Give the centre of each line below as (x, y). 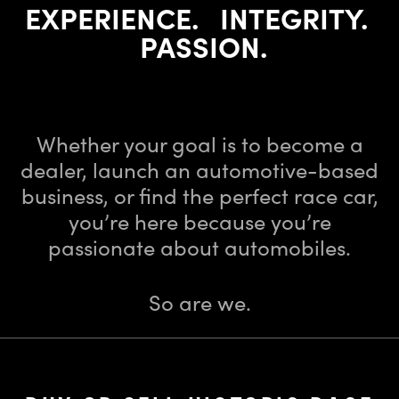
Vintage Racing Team (303, 117)
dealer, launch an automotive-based (199, 169)
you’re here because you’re (199, 221)
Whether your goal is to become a (199, 143)
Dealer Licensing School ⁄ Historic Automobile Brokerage (159, 117)
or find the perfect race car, (246, 195)
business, (67, 195)
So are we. (199, 302)
